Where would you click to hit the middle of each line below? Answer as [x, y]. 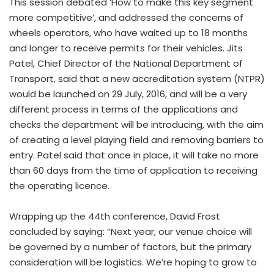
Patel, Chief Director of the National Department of [126, 63]
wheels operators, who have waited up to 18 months [128, 33]
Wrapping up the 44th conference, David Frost [115, 216]
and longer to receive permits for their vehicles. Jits [126, 48]
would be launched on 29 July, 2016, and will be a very [128, 94]
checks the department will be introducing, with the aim [136, 124]
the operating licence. [59, 186]
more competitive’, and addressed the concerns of [126, 17]
